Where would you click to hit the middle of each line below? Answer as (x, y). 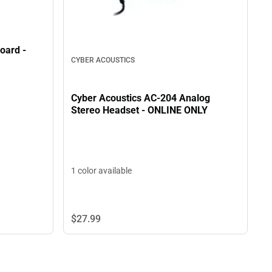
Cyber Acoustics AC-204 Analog (141, 98)
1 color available (101, 170)
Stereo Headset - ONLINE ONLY (175, 110)
